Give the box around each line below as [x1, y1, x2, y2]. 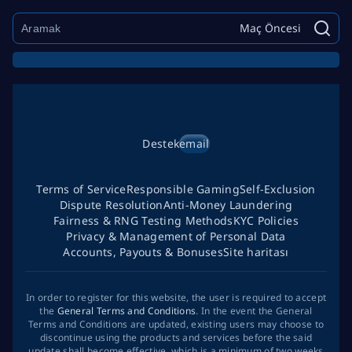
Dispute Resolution [59, 197, 163, 212]
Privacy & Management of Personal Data [66, 229, 286, 244]
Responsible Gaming [126, 181, 240, 196]
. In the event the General [196, 304, 313, 317]
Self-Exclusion [239, 181, 316, 196]
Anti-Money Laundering [163, 197, 293, 212]
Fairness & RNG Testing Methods [53, 213, 233, 228]
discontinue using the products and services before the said [39, 331, 313, 344]
